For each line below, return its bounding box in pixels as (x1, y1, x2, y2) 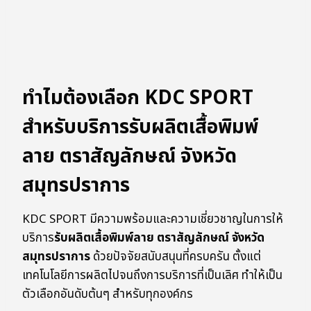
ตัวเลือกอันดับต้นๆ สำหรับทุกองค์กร (22, 285, 193, 304)
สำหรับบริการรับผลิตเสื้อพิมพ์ (22, 112, 258, 143)
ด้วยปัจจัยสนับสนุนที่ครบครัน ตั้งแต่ (90, 248, 261, 267)
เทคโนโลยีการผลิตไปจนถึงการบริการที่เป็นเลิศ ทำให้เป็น (22, 267, 283, 285)
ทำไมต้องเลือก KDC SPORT (22, 83, 253, 114)
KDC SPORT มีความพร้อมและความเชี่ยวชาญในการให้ (22, 210, 283, 229)
